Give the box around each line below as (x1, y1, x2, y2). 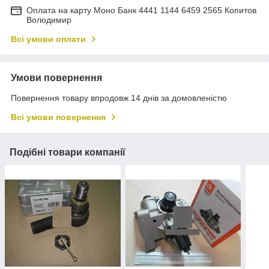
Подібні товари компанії (10, 147, 125, 158)
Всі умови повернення (11, 112, 106, 122)
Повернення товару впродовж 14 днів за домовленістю (11, 93, 227, 103)
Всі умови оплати (11, 34, 86, 44)
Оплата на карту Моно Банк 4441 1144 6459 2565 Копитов (26, 5, 256, 16)
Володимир (26, 15, 71, 25)
